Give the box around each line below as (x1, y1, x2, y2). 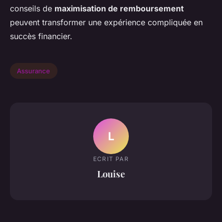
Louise (97, 167, 125, 180)
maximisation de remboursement (55, 3, 184, 14)
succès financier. (10, 31, 72, 42)
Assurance (17, 67, 51, 75)
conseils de (10, 3, 55, 14)
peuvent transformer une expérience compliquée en (10, 17, 203, 28)
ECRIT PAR (93, 155, 129, 163)
